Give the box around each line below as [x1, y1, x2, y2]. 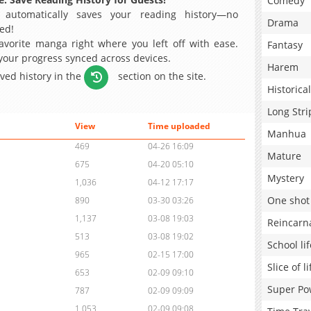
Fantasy [267, 38, 303, 51]
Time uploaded [147, 120, 210, 133]
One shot [267, 194, 310, 207]
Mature [267, 149, 301, 162]
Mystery [267, 171, 304, 185]
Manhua [267, 127, 306, 140]
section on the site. [115, 69, 207, 83]
